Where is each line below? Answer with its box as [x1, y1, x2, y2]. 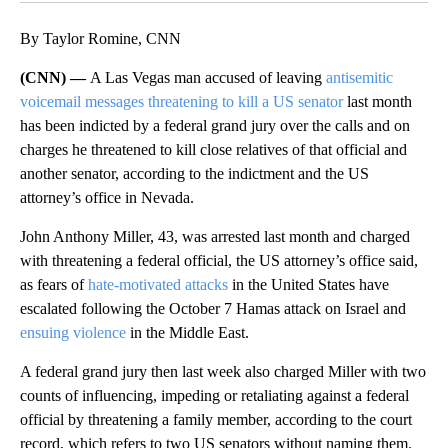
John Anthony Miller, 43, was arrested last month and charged [20, 227, 410, 245]
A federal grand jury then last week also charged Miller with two [20, 362, 426, 380]
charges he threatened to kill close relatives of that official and [20, 140, 407, 158]
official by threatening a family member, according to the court [20, 410, 412, 428]
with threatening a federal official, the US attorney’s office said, [20, 251, 418, 269]
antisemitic [326, 68, 393, 86]
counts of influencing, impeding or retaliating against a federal [20, 386, 409, 404]
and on [367, 116, 410, 134]
